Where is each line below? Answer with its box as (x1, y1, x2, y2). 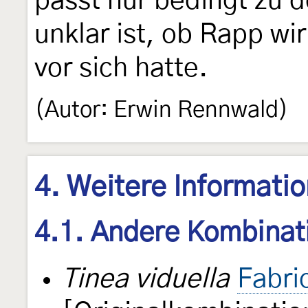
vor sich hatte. (34, 54, 208, 82)
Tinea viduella (62, 266, 229, 294)
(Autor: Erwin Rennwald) (34, 98, 289, 122)
